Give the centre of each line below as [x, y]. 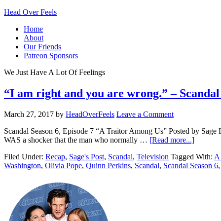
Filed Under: [25, 156]
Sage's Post [87, 156]
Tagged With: [192, 156]
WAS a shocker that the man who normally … [77, 140]
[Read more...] [172, 140]
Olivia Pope [63, 165]
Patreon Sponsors [51, 55]
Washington [22, 165]
